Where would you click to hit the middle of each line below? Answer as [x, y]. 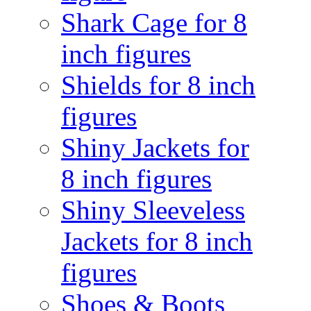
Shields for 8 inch [158, 85]
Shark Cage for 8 [154, 23]
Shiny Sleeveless [153, 210]
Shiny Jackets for [155, 148]
